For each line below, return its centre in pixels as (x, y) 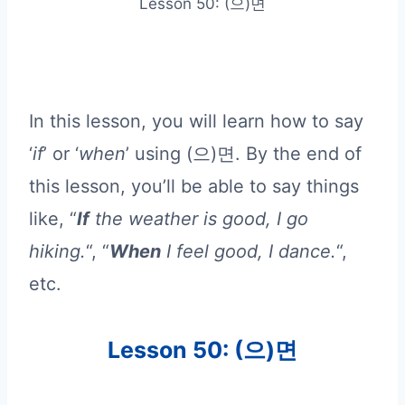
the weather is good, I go (199, 218)
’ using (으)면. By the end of (244, 153)
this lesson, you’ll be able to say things (194, 186)
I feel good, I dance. (249, 251)
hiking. (57, 251)
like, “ (53, 218)
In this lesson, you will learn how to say (196, 121)
